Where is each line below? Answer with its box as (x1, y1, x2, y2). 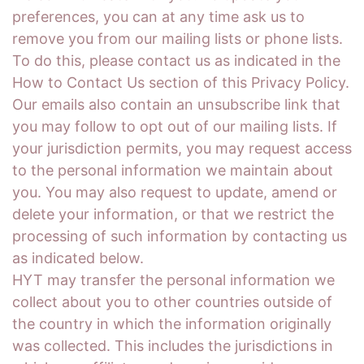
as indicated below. (12, 249, 144, 266)
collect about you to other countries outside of (12, 293, 332, 310)
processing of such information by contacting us (12, 227, 347, 245)
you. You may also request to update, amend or (12, 184, 337, 201)
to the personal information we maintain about (12, 162, 333, 179)
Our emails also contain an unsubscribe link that (12, 96, 340, 113)
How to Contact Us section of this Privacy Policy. (12, 74, 349, 91)
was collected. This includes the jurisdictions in (12, 337, 333, 354)
